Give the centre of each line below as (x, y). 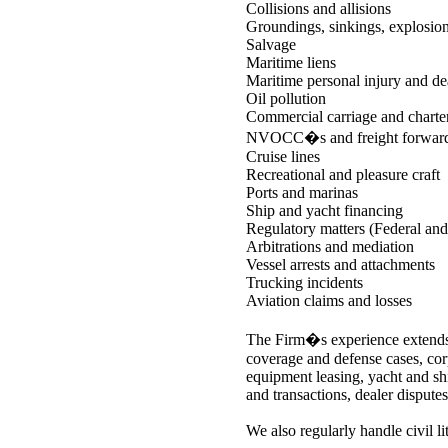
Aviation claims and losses (329, 300)
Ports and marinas (302, 192)
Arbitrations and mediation (330, 246)
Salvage (271, 44)
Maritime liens (291, 62)
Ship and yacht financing (324, 210)
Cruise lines (283, 156)
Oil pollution (286, 98)
